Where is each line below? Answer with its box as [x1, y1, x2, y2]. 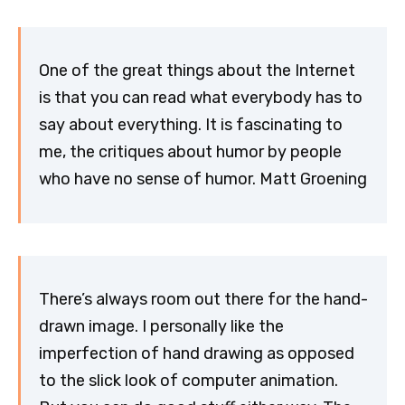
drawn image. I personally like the [39, 316, 284, 337]
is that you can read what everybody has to [39, 88, 363, 108]
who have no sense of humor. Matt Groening [39, 169, 367, 190]
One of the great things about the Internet [39, 61, 355, 81]
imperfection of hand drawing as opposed [39, 344, 354, 364]
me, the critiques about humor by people [39, 142, 342, 163]
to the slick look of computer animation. [39, 371, 338, 391]
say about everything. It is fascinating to [39, 115, 343, 136]
